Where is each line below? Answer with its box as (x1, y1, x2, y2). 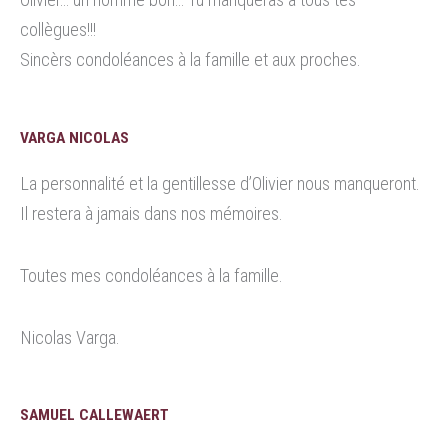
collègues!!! (20, 19, 96, 41)
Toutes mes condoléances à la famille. (20, 264, 283, 286)
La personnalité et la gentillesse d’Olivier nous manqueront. (20, 172, 420, 194)
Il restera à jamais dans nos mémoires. (20, 202, 283, 224)
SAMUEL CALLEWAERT (20, 405, 169, 424)
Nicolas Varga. (20, 326, 120, 348)
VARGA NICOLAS (20, 128, 129, 147)
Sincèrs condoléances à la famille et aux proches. (20, 49, 361, 71)
